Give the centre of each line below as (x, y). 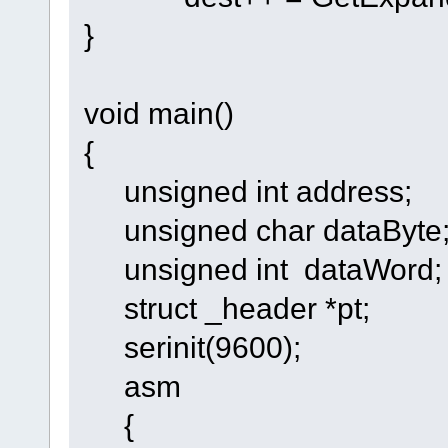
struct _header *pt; (226, 308)
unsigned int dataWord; (262, 269)
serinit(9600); (192, 347)
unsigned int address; (247, 191)
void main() (158, 113)
